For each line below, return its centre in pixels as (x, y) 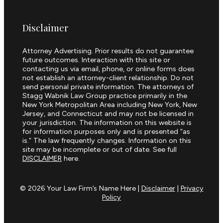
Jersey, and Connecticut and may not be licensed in (108, 113)
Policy (111, 197)
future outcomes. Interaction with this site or (96, 59)
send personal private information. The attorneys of (108, 86)
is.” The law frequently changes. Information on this (107, 140)
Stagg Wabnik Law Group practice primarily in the (105, 95)
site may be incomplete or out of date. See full (99, 149)
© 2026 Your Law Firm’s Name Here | (80, 188)
